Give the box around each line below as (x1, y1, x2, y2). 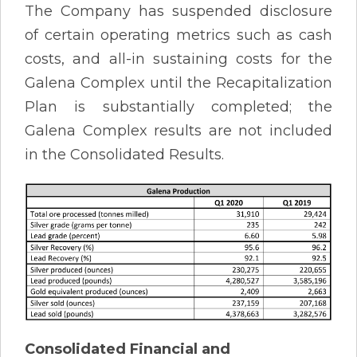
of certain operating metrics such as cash (25, 25, 332, 44)
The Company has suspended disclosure (25, 2, 332, 20)
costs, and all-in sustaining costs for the (25, 49, 332, 68)
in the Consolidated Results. (25, 145, 224, 163)
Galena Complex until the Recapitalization (25, 73, 332, 92)
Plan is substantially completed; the (25, 97, 332, 116)
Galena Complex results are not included (25, 121, 332, 139)
